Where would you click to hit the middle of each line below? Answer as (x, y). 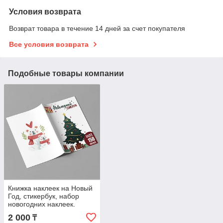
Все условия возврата (49, 44)
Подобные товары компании (66, 73)
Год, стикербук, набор (44, 196)
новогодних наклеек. (42, 204)
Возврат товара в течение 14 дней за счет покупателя (97, 28)
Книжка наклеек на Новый (50, 188)
